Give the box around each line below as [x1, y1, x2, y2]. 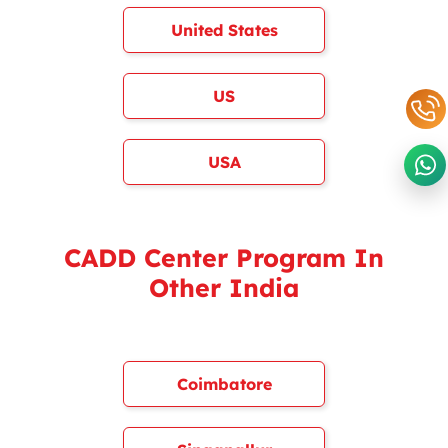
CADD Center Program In [63, 242, 384, 273]
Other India [148, 272, 299, 303]
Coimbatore [176, 374, 272, 394]
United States [170, 20, 278, 40]
